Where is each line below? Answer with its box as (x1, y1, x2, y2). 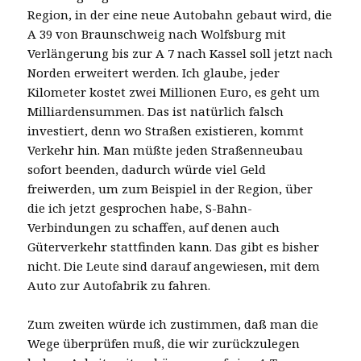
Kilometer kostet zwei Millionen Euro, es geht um (27, 83, 321, 100)
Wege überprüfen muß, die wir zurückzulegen (27, 334, 301, 351)
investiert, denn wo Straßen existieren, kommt (27, 122, 305, 139)
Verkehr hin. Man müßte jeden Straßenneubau (27, 141, 304, 158)
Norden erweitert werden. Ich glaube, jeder (27, 64, 280, 81)
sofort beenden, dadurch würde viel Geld (27, 160, 267, 177)
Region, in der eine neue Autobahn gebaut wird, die (27, 6, 333, 23)
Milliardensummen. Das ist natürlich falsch (27, 102, 284, 119)
